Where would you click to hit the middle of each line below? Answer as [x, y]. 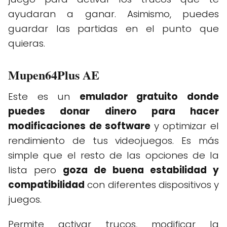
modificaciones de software [81, 126]
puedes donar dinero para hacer [113, 111]
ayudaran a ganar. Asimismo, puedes [113, 14]
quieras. [27, 43]
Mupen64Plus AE [54, 74]
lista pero [35, 170]
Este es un [44, 96]
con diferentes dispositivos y [152, 184]
